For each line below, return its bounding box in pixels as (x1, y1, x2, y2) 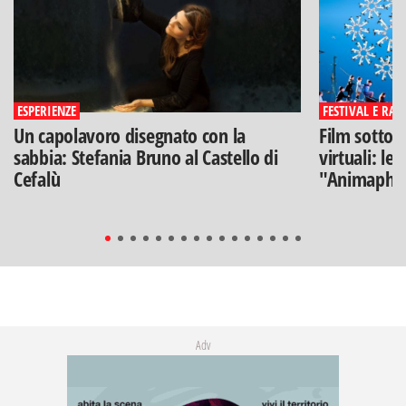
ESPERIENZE (17, 101, 76, 120)
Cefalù (14, 164, 61, 192)
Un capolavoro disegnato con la (14, 121, 246, 149)
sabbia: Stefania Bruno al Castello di (14, 142, 278, 170)
